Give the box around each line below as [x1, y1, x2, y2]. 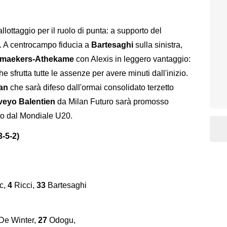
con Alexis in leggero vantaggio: [74, 54, 191, 63]
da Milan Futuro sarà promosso [55, 97, 169, 106]
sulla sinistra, [133, 40, 182, 49]
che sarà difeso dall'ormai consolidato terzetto [8, 83, 174, 92]
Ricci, [14, 181, 36, 190]
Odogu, [47, 215, 75, 224]
